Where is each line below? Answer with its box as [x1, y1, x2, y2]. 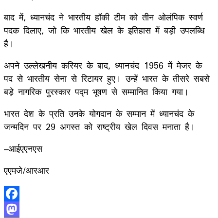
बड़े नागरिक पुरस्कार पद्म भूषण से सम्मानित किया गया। [4, 82, 189, 101]
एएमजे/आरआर [4, 161, 49, 180]
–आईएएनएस [4, 139, 42, 158]
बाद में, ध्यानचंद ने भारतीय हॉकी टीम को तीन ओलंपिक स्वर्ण [4, 7, 203, 26]
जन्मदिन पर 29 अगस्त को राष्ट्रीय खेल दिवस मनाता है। [4, 117, 195, 136]
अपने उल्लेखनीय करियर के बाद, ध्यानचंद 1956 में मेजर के [4, 55, 202, 74]
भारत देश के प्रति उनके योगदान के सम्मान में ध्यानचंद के [4, 104, 194, 123]
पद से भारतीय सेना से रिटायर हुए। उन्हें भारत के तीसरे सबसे [4, 69, 210, 88]
